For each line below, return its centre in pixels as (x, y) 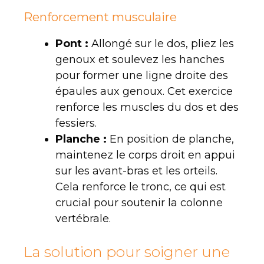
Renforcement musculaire (100, 17)
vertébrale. (83, 218)
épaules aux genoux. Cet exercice (144, 91)
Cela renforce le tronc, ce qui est (141, 187)
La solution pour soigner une (127, 251)
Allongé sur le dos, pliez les (163, 43)
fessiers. (76, 123)
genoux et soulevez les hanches (140, 59)
